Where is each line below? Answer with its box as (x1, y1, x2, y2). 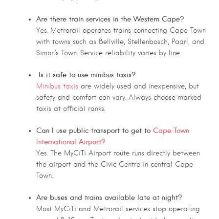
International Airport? (36, 137, 105, 147)
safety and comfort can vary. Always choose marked (36, 93, 201, 102)
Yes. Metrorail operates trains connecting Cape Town (36, 26, 206, 35)
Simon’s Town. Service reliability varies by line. (36, 49, 181, 57)
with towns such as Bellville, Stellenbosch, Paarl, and (36, 38, 204, 46)
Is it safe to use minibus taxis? (36, 70, 135, 80)
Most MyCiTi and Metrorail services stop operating (36, 205, 200, 213)
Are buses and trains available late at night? (36, 193, 182, 202)
